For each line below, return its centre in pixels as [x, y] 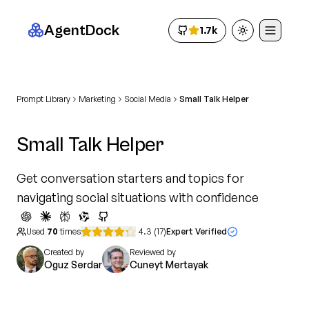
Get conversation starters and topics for [130, 178]
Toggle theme [274, 36]
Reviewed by [153, 252]
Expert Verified [197, 231]
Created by [64, 252]
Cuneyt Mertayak [169, 265]
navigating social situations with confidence [138, 197]
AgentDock [82, 30]
